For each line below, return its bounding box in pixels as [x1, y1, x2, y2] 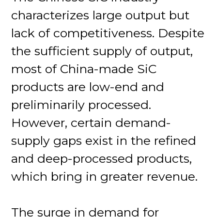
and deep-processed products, [11, 151, 192, 166]
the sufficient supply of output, [11, 43, 193, 58]
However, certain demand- [11, 115, 171, 130]
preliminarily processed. [11, 97, 152, 112]
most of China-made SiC [11, 61, 157, 76]
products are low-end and [11, 79, 165, 94]
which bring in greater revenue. [11, 169, 198, 184]
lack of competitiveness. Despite [11, 25, 205, 40]
